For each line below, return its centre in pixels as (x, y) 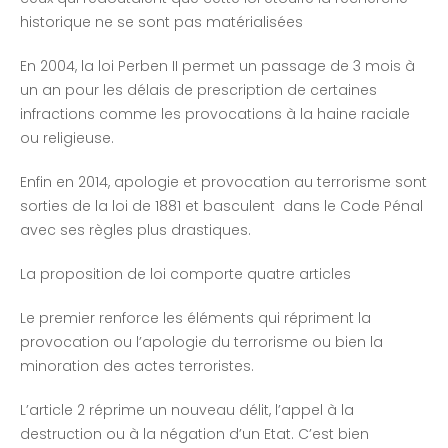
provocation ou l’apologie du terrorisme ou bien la (201, 342)
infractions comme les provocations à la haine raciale (215, 114)
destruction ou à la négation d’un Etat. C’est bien (194, 434)
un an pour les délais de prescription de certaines (198, 90)
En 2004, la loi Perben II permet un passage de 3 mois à (217, 66)
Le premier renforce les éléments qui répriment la (197, 318)
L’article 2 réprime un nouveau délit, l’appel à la (187, 410)
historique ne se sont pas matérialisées (161, 22)
